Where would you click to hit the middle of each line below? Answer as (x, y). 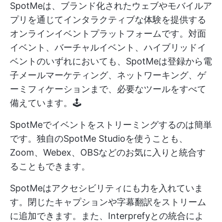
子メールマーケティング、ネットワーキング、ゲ (108, 75)
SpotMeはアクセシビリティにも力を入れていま (107, 188)
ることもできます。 (50, 166)
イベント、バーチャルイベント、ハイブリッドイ (108, 47)
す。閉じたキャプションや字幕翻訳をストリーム (108, 202)
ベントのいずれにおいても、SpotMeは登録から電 (111, 61)
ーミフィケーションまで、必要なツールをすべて (108, 89)
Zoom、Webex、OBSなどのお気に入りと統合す (108, 152)
